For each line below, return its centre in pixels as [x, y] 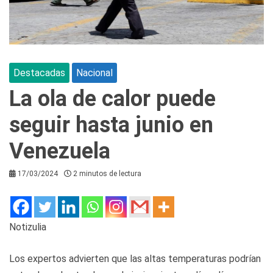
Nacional [94, 73]
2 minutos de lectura [107, 173]
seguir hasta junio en [111, 125]
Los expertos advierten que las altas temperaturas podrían [135, 258]
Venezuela [60, 151]
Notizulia [28, 227]
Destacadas [39, 73]
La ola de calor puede [112, 98]
